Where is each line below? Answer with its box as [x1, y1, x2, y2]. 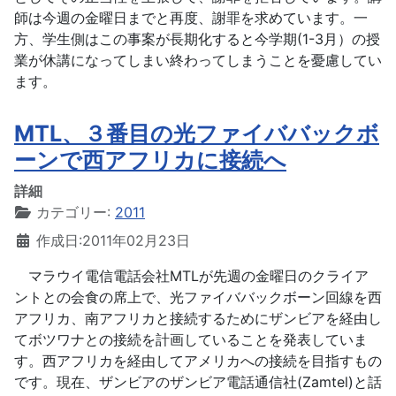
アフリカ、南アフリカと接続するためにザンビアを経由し [14, 309, 382, 327]
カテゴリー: [32, 203, 115, 221]
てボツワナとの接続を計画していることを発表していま [14, 331, 368, 348]
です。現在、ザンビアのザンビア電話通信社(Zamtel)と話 [14, 373, 382, 391]
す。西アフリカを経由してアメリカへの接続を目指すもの [14, 352, 382, 369]
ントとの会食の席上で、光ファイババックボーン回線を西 [14, 288, 382, 306]
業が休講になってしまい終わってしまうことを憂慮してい [14, 51, 382, 69]
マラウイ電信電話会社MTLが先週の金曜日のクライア [14, 267, 369, 285]
